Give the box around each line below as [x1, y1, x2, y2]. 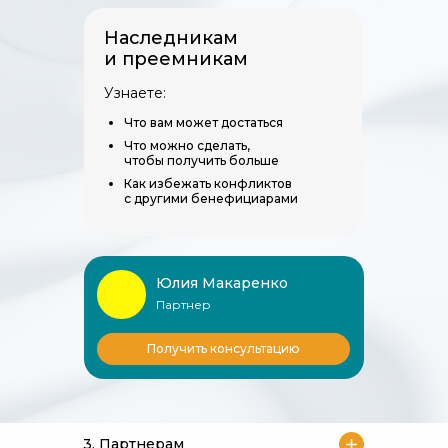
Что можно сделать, [124, 138, 250, 153]
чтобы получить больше [124, 153, 279, 168]
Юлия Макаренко [156, 274, 288, 292]
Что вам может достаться [124, 115, 283, 130]
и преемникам [104, 48, 248, 70]
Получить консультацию [147, 341, 300, 356]
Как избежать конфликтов [124, 176, 292, 191]
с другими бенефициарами [124, 191, 298, 206]
